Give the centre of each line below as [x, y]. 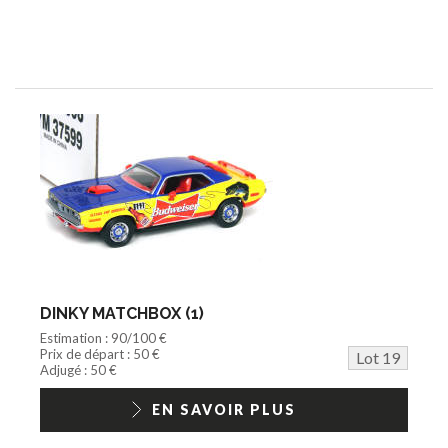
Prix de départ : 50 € [100, 353]
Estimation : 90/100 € [103, 337]
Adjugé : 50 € [78, 369]
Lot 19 [378, 357]
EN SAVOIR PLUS [224, 409]
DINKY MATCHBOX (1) [122, 313]
